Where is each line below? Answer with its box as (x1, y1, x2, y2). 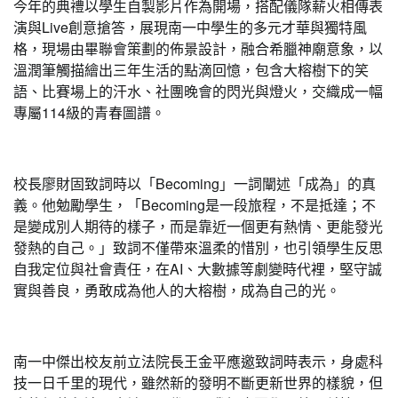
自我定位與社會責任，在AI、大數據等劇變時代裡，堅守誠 (13, 259, 382, 279)
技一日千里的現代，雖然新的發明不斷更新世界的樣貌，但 (13, 372, 383, 393)
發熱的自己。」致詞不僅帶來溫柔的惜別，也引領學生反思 (13, 237, 383, 258)
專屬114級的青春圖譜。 (13, 102, 165, 123)
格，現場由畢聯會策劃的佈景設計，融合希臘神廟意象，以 (13, 38, 383, 59)
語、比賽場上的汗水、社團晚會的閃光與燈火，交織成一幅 (13, 81, 383, 101)
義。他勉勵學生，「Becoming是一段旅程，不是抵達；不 (13, 195, 376, 215)
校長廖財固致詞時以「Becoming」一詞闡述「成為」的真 (13, 173, 376, 194)
